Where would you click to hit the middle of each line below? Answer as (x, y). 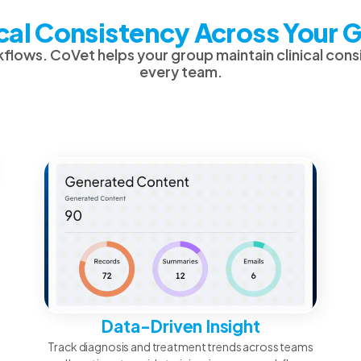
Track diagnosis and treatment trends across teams (180, 346)
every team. (180, 71)
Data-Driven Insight (180, 326)
